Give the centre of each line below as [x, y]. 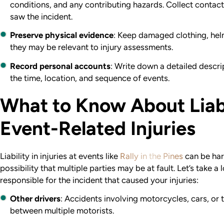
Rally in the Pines [151, 156]
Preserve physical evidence [62, 35]
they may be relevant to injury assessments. [92, 47]
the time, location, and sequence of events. [90, 78]
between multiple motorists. [62, 211]
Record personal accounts [60, 66]
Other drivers [35, 199]
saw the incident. [41, 16]
